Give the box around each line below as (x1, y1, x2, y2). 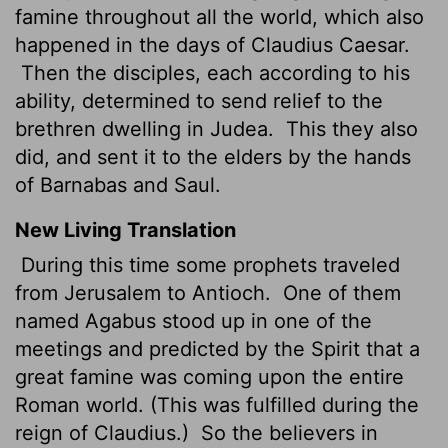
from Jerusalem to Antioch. (15, 280, 277, 305)
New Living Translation (15, 217, 236, 242)
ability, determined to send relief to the (15, 88, 383, 113)
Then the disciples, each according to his (15, 60, 410, 85)
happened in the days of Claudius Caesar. (15, 32, 410, 57)
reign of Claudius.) (15, 420, 195, 445)
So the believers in (195, 420, 378, 445)
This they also (280, 116, 418, 141)
